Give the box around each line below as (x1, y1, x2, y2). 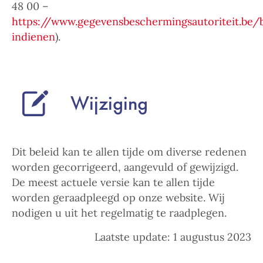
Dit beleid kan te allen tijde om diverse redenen (12, 145, 247, 159)
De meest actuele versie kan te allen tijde (12, 176, 215, 189)
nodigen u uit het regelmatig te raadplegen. (12, 206, 227, 220)
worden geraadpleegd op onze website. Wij (12, 191, 225, 204)
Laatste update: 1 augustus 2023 (95, 230, 251, 244)
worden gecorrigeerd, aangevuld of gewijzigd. (12, 160, 238, 174)
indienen (12, 30, 55, 43)
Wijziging (70, 90, 148, 116)
